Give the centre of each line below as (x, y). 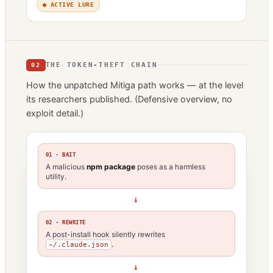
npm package (111, 166)
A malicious (66, 166)
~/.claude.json (79, 244)
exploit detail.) (55, 113)
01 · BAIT (61, 154)
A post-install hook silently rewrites (105, 234)
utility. (56, 176)
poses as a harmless (170, 166)
